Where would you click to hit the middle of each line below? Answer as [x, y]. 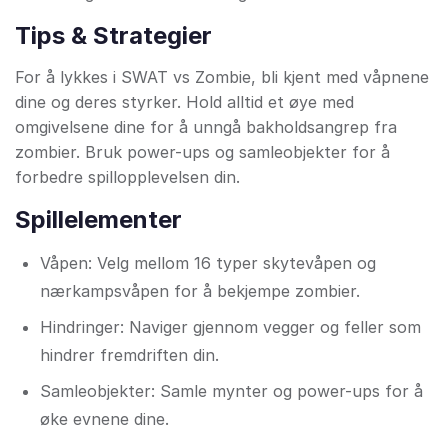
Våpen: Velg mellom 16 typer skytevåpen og [208, 263]
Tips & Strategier [113, 36]
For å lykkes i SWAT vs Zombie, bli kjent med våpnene [222, 77]
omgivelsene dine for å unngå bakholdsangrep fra [206, 127]
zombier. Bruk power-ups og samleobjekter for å [202, 152]
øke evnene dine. [104, 419]
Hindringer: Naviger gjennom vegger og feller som [230, 327]
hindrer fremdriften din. [129, 355]
